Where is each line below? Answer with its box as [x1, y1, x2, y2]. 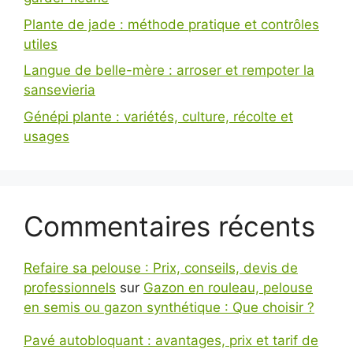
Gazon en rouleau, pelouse [143, 279, 313, 295]
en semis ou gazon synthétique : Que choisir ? [24, 299, 314, 315]
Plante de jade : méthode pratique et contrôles [24, 16, 319, 32]
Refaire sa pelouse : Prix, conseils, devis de [24, 259, 298, 276]
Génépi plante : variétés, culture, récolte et [24, 108, 293, 124]
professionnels [24, 279, 116, 295]
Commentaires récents [24, 209, 315, 243]
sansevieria [24, 82, 95, 98]
